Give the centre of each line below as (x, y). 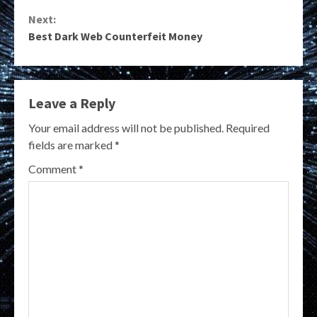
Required (248, 128)
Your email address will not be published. (126, 128)
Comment (53, 169)
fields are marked (71, 145)
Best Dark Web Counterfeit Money (115, 36)
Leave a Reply (72, 103)
